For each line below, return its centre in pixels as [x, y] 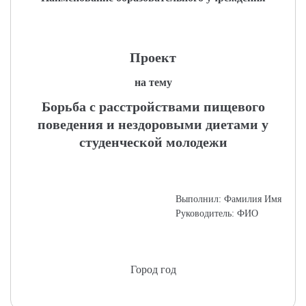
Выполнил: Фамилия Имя [228, 199]
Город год [153, 269]
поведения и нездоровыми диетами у [153, 124]
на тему [153, 82]
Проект [153, 57]
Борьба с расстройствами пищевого [153, 107]
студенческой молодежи [153, 142]
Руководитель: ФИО [217, 213]
